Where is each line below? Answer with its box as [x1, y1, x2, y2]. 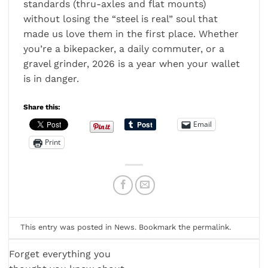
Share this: [23, 102, 60, 111]
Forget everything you [9, 248, 111, 260]
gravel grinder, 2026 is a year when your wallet [23, 57, 240, 69]
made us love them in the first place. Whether [23, 28, 239, 39]
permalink [193, 223, 230, 232]
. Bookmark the [135, 223, 193, 232]
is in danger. [23, 72, 79, 84]
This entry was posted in [20, 223, 115, 232]
